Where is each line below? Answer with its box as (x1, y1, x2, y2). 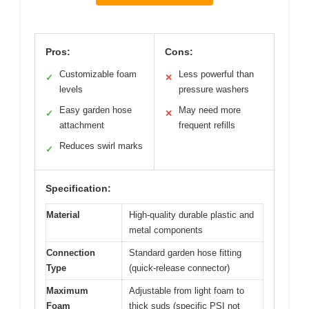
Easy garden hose (59, 105, 132, 116)
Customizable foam (59, 69, 137, 80)
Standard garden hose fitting (129, 248, 241, 259)
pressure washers (179, 84, 249, 95)
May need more (179, 105, 241, 116)
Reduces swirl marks (59, 141, 143, 152)
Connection (46, 248, 95, 259)
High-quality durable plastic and (129, 210, 254, 221)
